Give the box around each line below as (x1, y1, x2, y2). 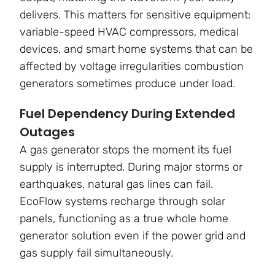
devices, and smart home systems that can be (20, 42, 253, 56)
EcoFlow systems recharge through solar (20, 195, 225, 209)
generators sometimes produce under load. (20, 77, 235, 91)
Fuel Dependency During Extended (20, 105, 235, 123)
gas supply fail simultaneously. (20, 246, 173, 260)
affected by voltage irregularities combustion (20, 60, 244, 74)
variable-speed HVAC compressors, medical (20, 25, 239, 39)
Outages (20, 123, 75, 141)
